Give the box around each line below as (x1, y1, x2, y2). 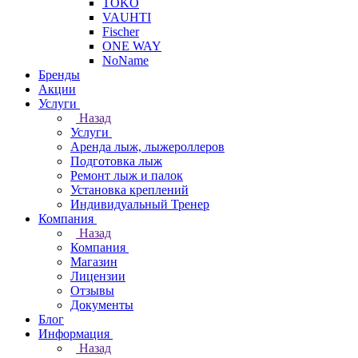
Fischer (102, 25, 139, 38)
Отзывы (70, 284, 114, 297)
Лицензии (70, 269, 125, 283)
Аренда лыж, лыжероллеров (70, 140, 225, 153)
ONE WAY (102, 39, 161, 53)
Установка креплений (70, 183, 189, 197)
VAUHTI (102, 10, 151, 24)
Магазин (70, 255, 117, 268)
